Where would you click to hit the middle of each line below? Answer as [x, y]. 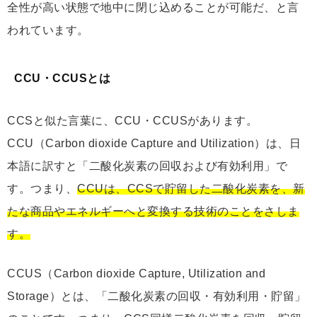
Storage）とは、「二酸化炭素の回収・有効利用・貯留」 [157, 296]
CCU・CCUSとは [62, 78]
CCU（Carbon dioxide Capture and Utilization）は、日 [154, 143]
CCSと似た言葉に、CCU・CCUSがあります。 [132, 120]
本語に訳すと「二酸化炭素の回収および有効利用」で [147, 166]
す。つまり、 [42, 188]
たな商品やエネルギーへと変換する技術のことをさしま [153, 211]
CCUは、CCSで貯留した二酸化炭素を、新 [191, 188]
